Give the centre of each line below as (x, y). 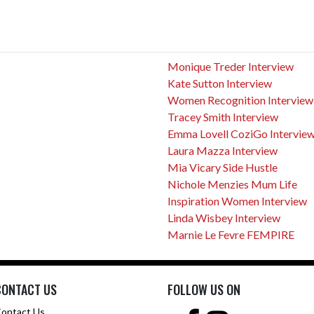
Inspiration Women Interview (237, 201)
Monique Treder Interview (231, 66)
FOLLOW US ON (204, 289)
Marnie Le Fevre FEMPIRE (231, 234)
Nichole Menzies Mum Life (232, 184)
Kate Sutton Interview (220, 83)
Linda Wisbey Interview (224, 218)
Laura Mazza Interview (223, 150)
